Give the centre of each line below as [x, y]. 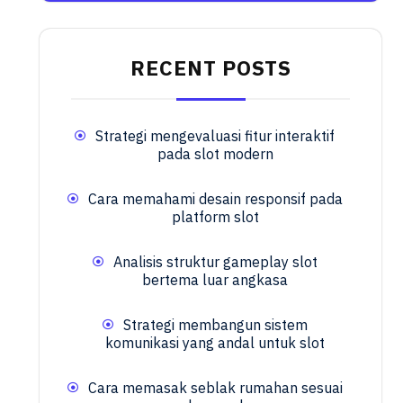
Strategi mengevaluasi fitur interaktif [215, 136]
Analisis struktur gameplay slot [215, 262]
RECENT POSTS [210, 67]
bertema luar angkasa [215, 280]
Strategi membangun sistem [215, 325]
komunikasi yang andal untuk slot [215, 343]
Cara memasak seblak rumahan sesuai [215, 388]
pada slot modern [215, 154]
